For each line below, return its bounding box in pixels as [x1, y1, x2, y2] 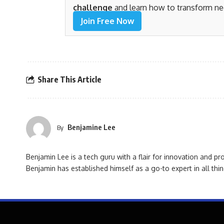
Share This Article [37, 74, 101, 85]
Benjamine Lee [67, 122, 115, 131]
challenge [73, 2, 112, 12]
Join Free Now [80, 15, 134, 26]
